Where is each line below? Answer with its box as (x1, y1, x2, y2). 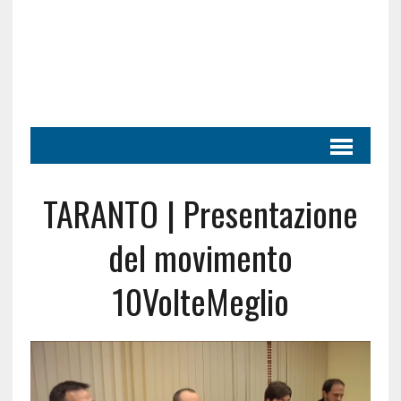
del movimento (107, 232, 293, 282)
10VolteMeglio (111, 276, 289, 326)
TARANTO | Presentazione (42, 188, 358, 238)
